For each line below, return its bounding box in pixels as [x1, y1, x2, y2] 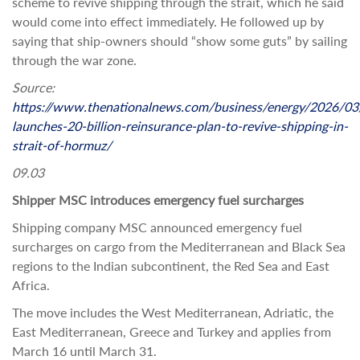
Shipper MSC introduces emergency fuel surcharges [12, 192, 304, 207]
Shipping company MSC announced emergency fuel [12, 219, 302, 235]
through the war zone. [12, 52, 137, 67]
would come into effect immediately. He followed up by [12, 14, 324, 29]
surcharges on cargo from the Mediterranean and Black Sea [12, 239, 346, 254]
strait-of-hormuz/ [12, 137, 112, 153]
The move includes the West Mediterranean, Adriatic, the [12, 305, 333, 320]
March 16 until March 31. [12, 343, 157, 358]
